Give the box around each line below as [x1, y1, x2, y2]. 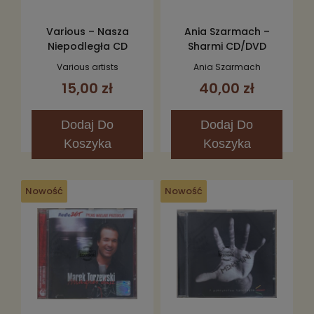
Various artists [56, 60, 118, 73]
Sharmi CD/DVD [187, 39, 266, 53]
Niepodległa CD [47, 39, 128, 53]
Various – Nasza [46, 24, 129, 39]
